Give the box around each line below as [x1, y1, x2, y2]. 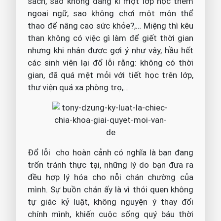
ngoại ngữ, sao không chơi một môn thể [28, 8, 193, 19]
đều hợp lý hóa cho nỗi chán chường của [28, 172, 193, 183]
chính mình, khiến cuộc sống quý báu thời [28, 209, 193, 220]
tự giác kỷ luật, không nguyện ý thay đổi [28, 196, 193, 208]
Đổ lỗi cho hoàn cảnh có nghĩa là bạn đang [28, 147, 193, 158]
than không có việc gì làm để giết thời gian [28, 33, 193, 44]
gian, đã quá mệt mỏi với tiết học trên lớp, [28, 70, 193, 81]
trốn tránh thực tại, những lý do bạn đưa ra [28, 159, 193, 171]
